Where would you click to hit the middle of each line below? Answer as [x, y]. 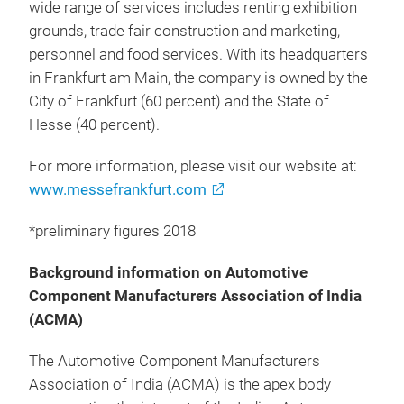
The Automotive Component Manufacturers [174, 361]
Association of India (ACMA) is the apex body [180, 385]
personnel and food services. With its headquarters [198, 55]
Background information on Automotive [168, 273]
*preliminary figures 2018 [112, 231]
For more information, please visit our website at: [193, 166]
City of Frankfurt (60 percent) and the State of [179, 101]
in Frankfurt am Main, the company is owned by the [198, 78]
